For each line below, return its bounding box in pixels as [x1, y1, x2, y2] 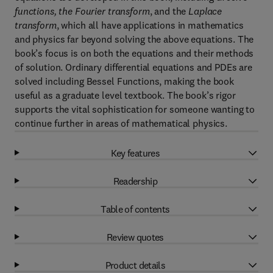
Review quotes [107, 230, 164, 243]
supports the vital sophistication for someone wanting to [15, 103, 255, 115]
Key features [110, 146, 160, 159]
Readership [113, 174, 158, 187]
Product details [105, 258, 166, 271]
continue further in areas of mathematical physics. [15, 117, 227, 129]
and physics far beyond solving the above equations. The [15, 33, 254, 45]
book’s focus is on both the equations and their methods [15, 47, 254, 59]
